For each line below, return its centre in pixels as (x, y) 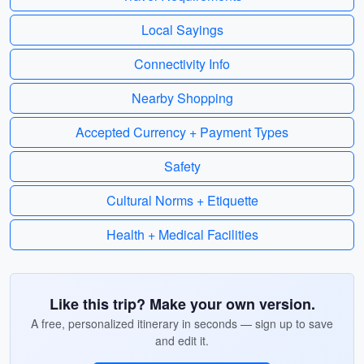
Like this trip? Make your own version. (182, 304)
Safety (182, 166)
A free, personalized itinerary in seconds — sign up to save (182, 323)
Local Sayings (182, 30)
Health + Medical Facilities (182, 234)
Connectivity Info (182, 64)
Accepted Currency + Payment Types (182, 132)
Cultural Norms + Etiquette (182, 200)
